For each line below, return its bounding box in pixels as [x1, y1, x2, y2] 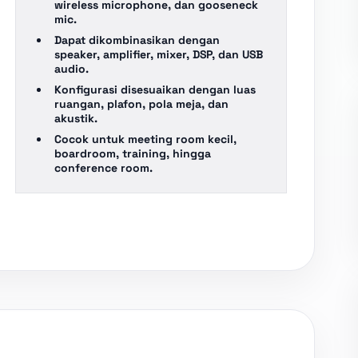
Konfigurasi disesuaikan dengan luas [54, 82, 257, 97]
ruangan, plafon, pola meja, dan [54, 97, 229, 111]
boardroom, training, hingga [54, 146, 212, 161]
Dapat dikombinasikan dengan [54, 33, 221, 47]
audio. [54, 62, 89, 76]
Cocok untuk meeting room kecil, [54, 132, 237, 146]
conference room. [54, 161, 153, 175]
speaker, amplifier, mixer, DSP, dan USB [54, 47, 264, 62]
